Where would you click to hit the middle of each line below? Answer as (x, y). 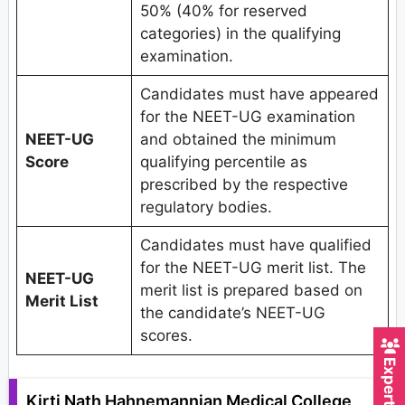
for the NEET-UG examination (247, 117)
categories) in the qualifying (240, 34)
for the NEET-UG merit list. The (253, 268)
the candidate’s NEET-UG (232, 313)
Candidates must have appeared (259, 94)
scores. (166, 336)
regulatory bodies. (206, 207)
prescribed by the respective (244, 185)
